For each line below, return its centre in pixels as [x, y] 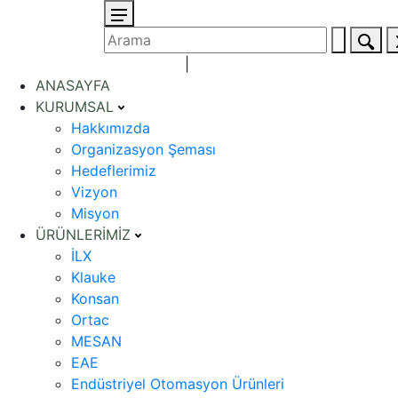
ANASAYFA [73, 85]
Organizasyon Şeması [143, 149]
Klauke [93, 277]
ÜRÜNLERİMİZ [85, 235]
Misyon [95, 213]
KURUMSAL [77, 107]
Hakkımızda [111, 128]
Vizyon [94, 192]
